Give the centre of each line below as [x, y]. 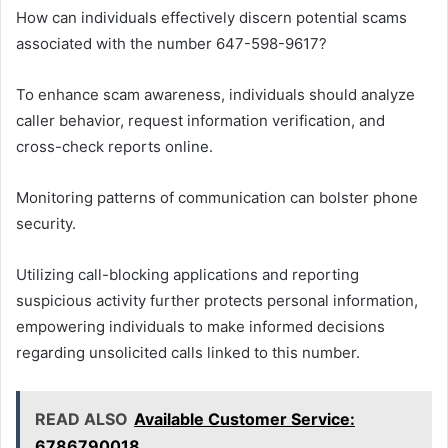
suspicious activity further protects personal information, [217, 300]
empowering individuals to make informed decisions [200, 326]
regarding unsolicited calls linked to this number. [188, 352]
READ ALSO [81, 418]
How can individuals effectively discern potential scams [211, 17]
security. [46, 223]
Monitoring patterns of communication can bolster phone [217, 197]
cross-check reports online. [114, 146]
